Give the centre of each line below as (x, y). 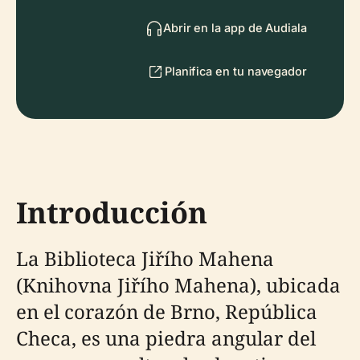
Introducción (112, 213)
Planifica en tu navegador (235, 71)
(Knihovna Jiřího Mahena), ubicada (178, 285)
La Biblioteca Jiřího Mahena (145, 258)
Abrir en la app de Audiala (235, 28)
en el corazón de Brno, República (167, 311)
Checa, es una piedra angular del (166, 338)
